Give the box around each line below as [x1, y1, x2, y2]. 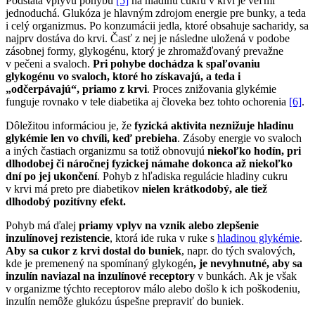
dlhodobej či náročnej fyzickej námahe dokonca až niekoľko [6, 157, 292, 170]
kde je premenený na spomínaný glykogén [6, 257, 193, 270]
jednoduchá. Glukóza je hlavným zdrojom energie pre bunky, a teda [6, 7, 306, 20]
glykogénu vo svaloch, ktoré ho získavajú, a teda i [6, 70, 240, 83]
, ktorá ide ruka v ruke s [110, 232, 217, 245]
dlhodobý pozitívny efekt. [6, 195, 126, 208]
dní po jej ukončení [6, 170, 97, 183]
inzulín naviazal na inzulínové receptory [6, 270, 198, 283]
